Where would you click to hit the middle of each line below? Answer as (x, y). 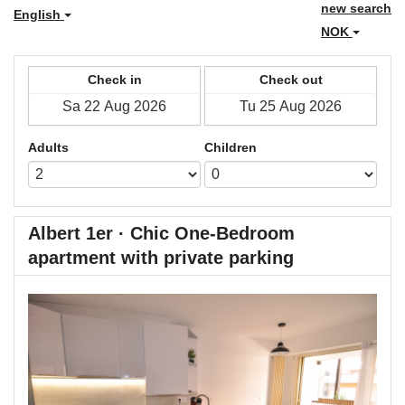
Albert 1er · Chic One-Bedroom (161, 233)
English (39, 14)
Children (231, 147)
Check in (114, 80)
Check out (291, 80)
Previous (88, 306)
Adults (48, 147)
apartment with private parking (161, 258)
